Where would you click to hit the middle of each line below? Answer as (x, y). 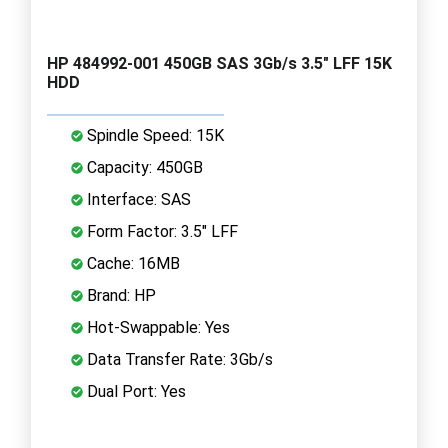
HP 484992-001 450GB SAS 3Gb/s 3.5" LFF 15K (219, 63)
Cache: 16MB (131, 263)
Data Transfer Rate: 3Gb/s (178, 359)
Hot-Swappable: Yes (156, 327)
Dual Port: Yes (134, 391)
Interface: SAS (137, 199)
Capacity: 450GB (143, 167)
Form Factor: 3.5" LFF (160, 231)
